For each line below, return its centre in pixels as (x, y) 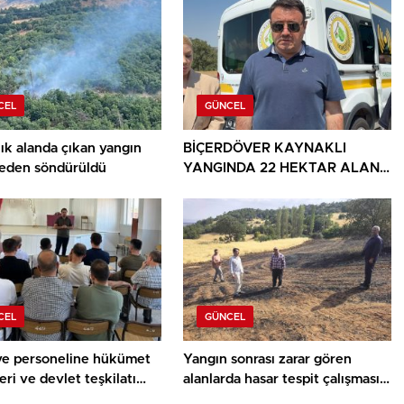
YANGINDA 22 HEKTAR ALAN (282, 169)
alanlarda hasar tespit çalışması (282, 380)
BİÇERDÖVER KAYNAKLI (265, 149)
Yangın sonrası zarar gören (268, 360)
